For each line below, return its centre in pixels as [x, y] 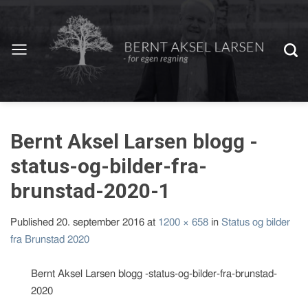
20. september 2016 [100, 222]
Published [33, 222]
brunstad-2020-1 [90, 191]
